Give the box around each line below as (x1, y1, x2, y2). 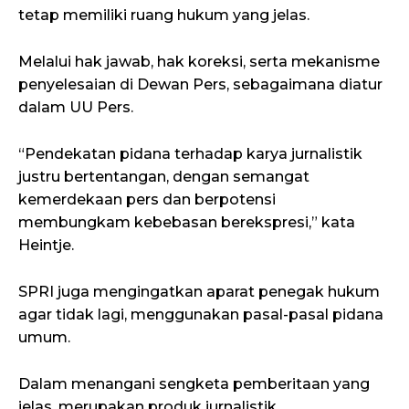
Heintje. (18, 236, 74, 255)
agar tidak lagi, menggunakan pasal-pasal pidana (18, 306, 383, 324)
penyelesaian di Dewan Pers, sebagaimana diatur (18, 76, 383, 94)
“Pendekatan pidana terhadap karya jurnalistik (18, 145, 362, 163)
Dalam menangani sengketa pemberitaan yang (18, 375, 370, 393)
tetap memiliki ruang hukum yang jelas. (18, 6, 309, 25)
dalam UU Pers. (18, 99, 133, 117)
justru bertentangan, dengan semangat (18, 168, 309, 186)
